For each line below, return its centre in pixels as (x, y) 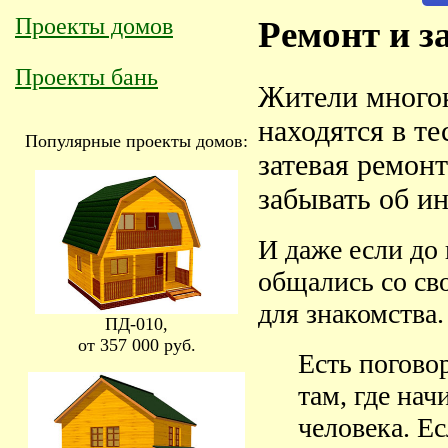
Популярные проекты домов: (136, 141)
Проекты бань (86, 77)
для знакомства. (350, 314)
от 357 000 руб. (136, 345)
